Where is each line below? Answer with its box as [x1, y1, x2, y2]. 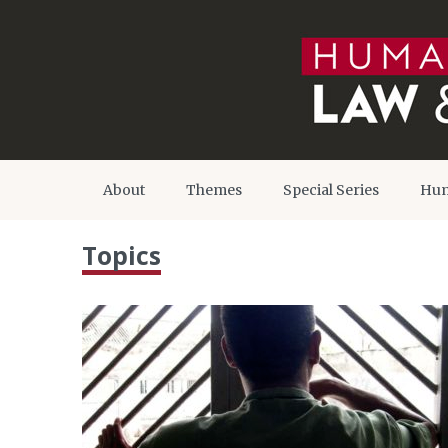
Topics [82, 238, 161, 272]
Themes [186, 181, 242, 199]
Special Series [283, 181, 379, 199]
